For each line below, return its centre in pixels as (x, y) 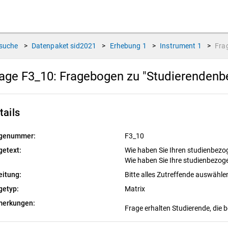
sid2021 (83, 46)
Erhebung (125, 46)
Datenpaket (50, 46)
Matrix (135, 189)
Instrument (178, 46)
